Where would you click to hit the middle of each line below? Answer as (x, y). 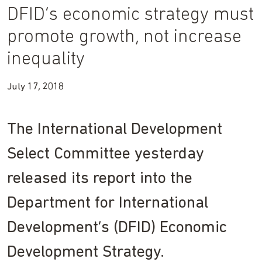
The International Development (115, 130)
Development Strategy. (86, 252)
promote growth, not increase (124, 37)
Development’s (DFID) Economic (117, 228)
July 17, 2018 (35, 87)
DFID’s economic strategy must (130, 15)
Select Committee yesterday (106, 154)
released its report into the (100, 179)
